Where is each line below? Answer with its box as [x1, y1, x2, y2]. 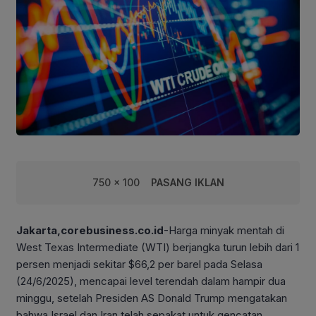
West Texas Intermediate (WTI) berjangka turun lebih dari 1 [16, 240, 299, 254]
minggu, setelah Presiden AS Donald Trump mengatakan [16, 291, 287, 305]
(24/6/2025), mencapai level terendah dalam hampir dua [16, 274, 286, 288]
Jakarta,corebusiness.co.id [16, 223, 164, 237]
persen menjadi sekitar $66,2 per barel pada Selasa [16, 257, 262, 271]
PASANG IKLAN [150, 176, 224, 188]
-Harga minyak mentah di [164, 223, 284, 237]
